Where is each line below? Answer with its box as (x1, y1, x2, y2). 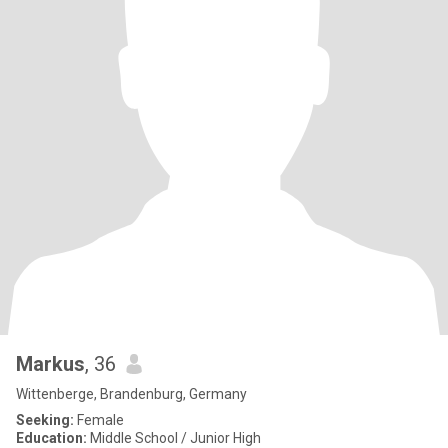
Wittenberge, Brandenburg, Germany (16, 386, 247, 402)
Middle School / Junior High (87, 430, 261, 446)
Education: (16, 430, 87, 446)
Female (74, 412, 124, 428)
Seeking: (16, 412, 74, 428)
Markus (16, 352, 85, 376)
